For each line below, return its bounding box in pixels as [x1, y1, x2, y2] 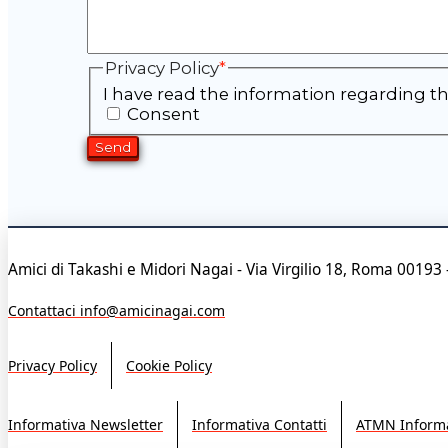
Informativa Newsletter [8, 414, 163, 434]
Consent [127, 103, 201, 124]
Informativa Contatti [192, 414, 327, 434]
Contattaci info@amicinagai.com [8, 301, 225, 321]
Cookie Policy [126, 355, 212, 375]
